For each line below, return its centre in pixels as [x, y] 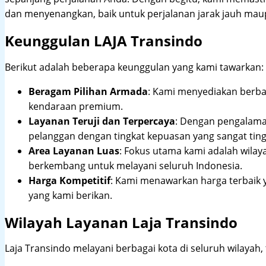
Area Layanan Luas [74, 151]
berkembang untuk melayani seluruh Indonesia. [135, 165]
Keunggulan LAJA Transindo [104, 40]
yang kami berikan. [70, 195]
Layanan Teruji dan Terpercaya [102, 121]
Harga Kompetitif [69, 180]
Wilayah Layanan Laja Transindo [121, 222]
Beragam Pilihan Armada [88, 91]
